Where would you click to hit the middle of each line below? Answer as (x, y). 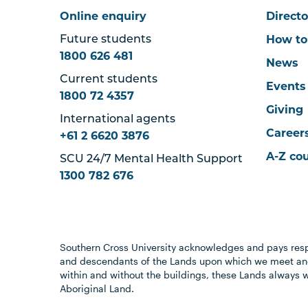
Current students (109, 80)
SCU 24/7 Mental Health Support (152, 159)
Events (286, 86)
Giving (285, 110)
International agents (118, 120)
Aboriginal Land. (97, 288)
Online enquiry (103, 16)
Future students (106, 40)
